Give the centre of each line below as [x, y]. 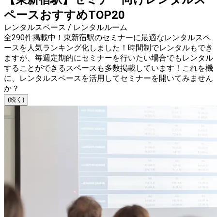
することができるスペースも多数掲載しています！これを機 [108, 68]
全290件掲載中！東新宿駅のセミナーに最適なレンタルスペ [107, 38]
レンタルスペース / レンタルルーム [66, 28]
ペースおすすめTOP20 [64, 15]
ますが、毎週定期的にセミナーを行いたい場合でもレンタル [108, 58]
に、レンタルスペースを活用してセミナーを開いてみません [108, 78]
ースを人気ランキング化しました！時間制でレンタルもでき [108, 48]
